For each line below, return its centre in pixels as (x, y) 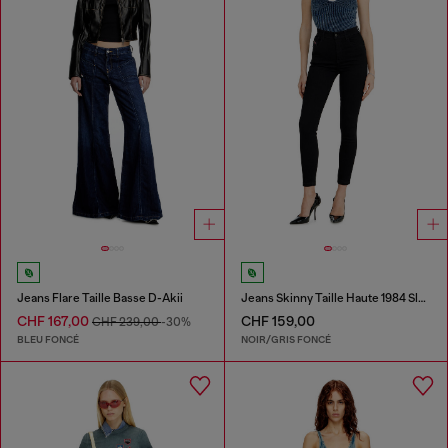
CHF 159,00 (277, 321)
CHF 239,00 (126, 322)
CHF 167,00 (54, 321)
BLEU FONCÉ (48, 339)
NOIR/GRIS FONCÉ (285, 339)
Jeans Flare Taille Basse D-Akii (100, 298)
